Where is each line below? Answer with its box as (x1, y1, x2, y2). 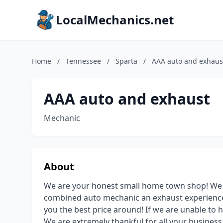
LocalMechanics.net (56, 11, 174, 28)
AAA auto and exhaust (44, 89, 210, 109)
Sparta (115, 56, 137, 66)
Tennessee (66, 56, 101, 66)
